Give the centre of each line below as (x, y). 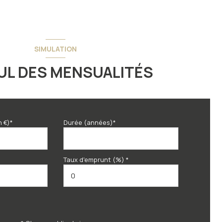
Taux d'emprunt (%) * (96, 160)
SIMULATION (55, 49)
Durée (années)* (90, 123)
